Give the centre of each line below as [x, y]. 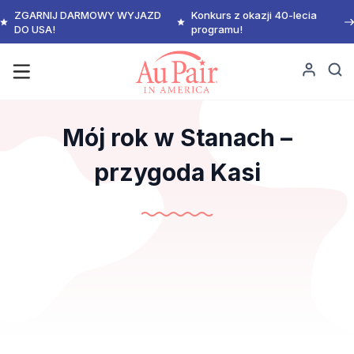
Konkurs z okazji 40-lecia [254, 15]
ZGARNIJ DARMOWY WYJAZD [87, 15]
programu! [217, 29]
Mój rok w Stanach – [177, 137]
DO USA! [34, 29]
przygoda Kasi [177, 172]
